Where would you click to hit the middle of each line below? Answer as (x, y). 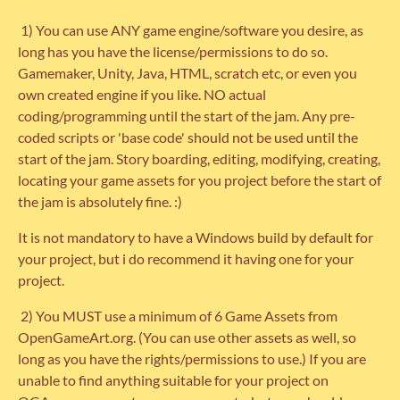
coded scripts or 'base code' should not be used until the (188, 137)
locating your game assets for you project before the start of (200, 180)
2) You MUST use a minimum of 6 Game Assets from (178, 316)
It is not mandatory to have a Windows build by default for (196, 237)
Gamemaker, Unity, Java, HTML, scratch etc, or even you (187, 73)
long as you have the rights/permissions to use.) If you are (192, 359)
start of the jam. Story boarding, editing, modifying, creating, (199, 159)
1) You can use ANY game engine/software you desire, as (191, 30)
